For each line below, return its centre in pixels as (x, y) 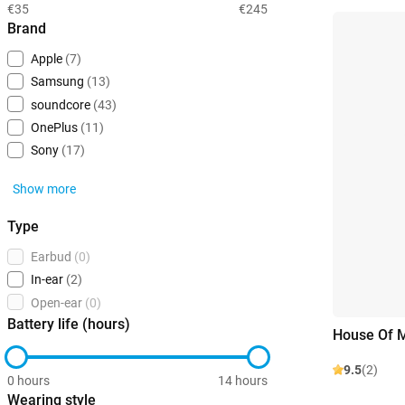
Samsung (57, 82)
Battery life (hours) (69, 324)
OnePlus (54, 128)
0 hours (28, 380)
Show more (44, 189)
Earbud (51, 257)
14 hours (243, 380)
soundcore (61, 104)
